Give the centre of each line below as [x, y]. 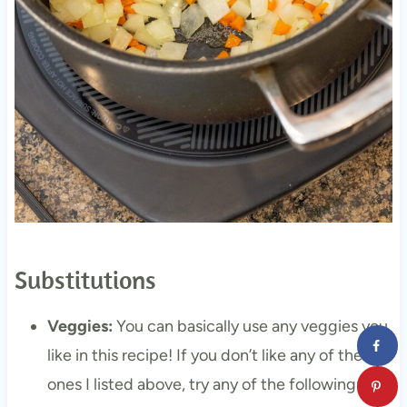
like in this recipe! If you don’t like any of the [204, 356]
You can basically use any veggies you [250, 327]
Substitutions [85, 280]
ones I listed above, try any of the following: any [218, 385]
